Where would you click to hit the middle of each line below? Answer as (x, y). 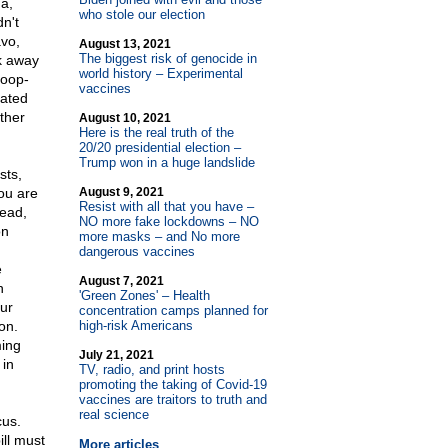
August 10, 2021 (124, 118)
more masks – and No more (159, 236)
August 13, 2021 (124, 44)
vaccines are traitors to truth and (172, 399)
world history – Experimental (160, 73)
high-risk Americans (135, 325)
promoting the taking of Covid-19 (172, 384)
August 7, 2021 (121, 281)
